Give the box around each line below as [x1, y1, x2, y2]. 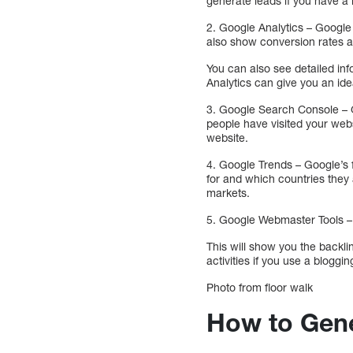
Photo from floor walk [206, 281, 314, 295]
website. [206, 131, 249, 145]
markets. [206, 186, 251, 200]
